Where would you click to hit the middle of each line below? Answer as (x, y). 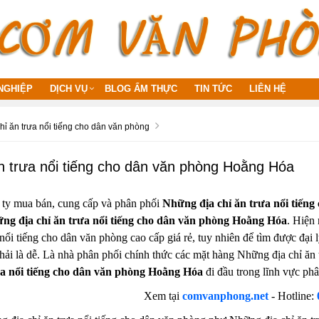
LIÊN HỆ (268, 88)
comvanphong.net (226, 296)
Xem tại (163, 296)
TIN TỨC (213, 88)
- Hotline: (293, 296)
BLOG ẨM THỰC (141, 88)
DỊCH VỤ (69, 88)
